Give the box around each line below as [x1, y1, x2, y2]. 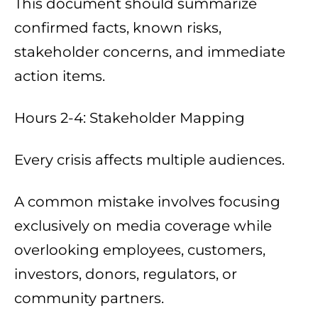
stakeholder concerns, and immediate [14, 43, 285, 61]
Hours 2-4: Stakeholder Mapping [14, 109, 245, 127]
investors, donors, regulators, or [14, 265, 237, 283]
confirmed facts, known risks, [14, 19, 221, 37]
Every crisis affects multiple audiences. [14, 151, 285, 169]
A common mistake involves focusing [14, 193, 280, 211]
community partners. [14, 290, 164, 307]
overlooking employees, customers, [14, 241, 265, 259]
